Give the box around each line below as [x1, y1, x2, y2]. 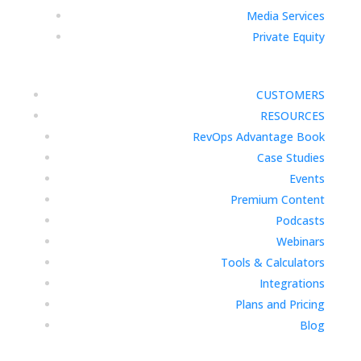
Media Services [247, 8, 326, 23]
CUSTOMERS [256, 87, 326, 102]
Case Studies [257, 150, 326, 165]
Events [289, 171, 326, 186]
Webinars [276, 234, 326, 249]
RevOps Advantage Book [193, 129, 326, 144]
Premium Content [230, 192, 326, 207]
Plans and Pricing [235, 297, 326, 312]
